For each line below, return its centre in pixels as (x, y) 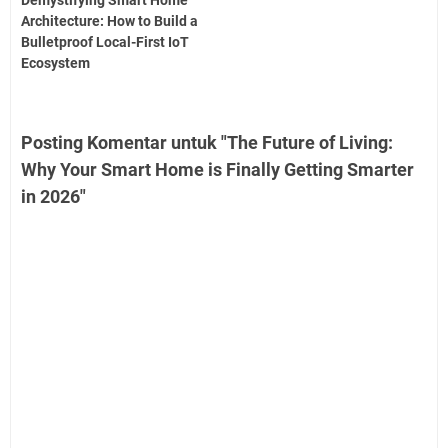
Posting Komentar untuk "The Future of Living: (207, 143)
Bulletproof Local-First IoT (105, 42)
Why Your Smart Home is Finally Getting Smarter (217, 170)
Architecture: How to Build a (109, 21)
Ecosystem (55, 63)
